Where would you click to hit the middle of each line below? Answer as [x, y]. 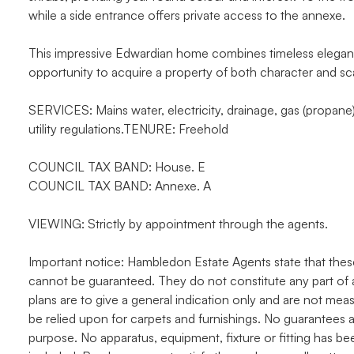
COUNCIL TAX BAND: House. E [117, 167]
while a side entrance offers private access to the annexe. [187, 15]
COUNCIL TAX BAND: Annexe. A [120, 186]
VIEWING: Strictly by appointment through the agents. [178, 224]
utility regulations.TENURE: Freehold [128, 129]
